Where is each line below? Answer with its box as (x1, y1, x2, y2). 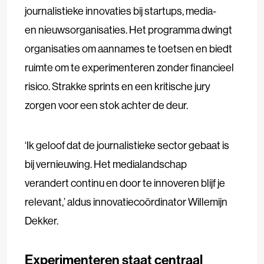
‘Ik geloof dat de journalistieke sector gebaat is (25, 138, 229, 152)
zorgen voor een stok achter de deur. (25, 98, 190, 112)
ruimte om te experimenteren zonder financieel (25, 60, 234, 74)
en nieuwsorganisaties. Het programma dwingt (25, 22, 232, 37)
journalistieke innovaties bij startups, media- (25, 4, 216, 18)
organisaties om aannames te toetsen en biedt (25, 41, 232, 55)
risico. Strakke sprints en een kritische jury (25, 79, 210, 93)
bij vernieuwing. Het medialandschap (25, 157, 187, 171)
